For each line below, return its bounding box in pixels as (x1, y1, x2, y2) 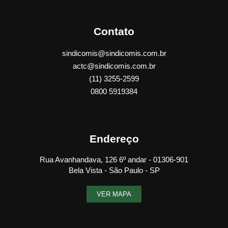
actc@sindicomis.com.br (72, 61, 156, 70)
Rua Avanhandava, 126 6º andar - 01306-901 (40, 155, 188, 164)
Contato (94, 25, 134, 37)
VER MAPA (97, 190, 131, 198)
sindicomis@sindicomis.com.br (62, 48, 166, 58)
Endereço (89, 132, 139, 145)
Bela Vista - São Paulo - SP (68, 165, 160, 175)
